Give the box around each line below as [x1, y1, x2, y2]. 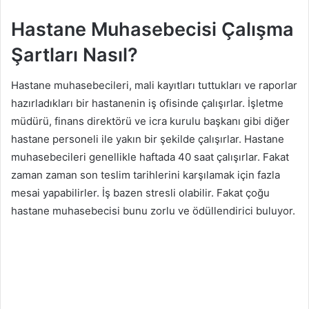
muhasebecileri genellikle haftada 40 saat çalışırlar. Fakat [11, 150, 289, 164]
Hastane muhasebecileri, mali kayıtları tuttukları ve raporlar [11, 79, 297, 92]
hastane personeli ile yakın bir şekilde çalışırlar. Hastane [11, 132, 284, 146]
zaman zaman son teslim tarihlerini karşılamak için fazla [11, 168, 280, 182]
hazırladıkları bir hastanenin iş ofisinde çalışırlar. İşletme [11, 97, 283, 110]
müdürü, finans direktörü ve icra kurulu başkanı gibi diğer [11, 114, 290, 128]
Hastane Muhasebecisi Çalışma [11, 17, 294, 41]
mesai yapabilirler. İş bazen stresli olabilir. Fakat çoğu [11, 186, 270, 200]
